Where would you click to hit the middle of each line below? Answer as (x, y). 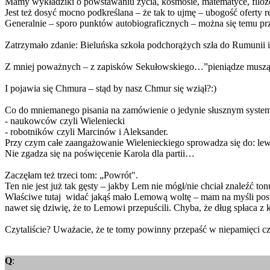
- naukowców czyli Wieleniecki (65, 121)
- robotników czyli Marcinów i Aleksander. (86, 132)
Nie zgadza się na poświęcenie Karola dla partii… (100, 153)
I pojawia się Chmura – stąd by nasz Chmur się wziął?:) (111, 88)
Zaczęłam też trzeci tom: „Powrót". (71, 175)
